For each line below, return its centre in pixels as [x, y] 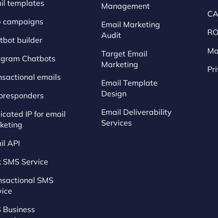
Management [126, 6]
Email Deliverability [136, 112]
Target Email [124, 54]
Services [117, 123]
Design [114, 94]
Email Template [129, 83]
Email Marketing [131, 25]
